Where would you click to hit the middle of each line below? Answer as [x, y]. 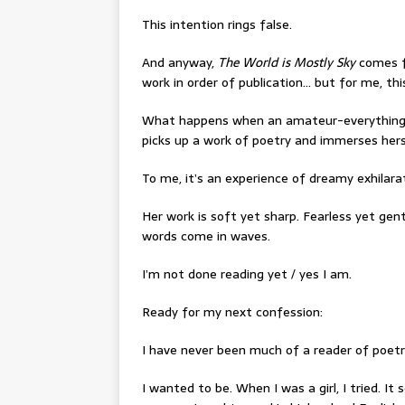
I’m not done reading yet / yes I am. [247, 274]
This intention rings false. [217, 25]
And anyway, [180, 63]
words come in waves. [206, 236]
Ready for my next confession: [232, 312]
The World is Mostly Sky [287, 63]
